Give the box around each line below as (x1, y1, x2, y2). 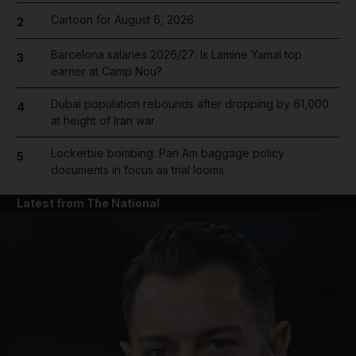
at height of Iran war (50, 114, 155, 127)
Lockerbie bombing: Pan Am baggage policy (50, 146, 284, 160)
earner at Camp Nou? (50, 64, 162, 78)
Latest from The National (17, 196, 160, 210)
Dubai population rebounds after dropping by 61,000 (50, 97, 329, 110)
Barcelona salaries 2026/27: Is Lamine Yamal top (50, 48, 302, 61)
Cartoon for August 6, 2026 (50, 12, 194, 26)
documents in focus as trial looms (50, 163, 224, 176)
